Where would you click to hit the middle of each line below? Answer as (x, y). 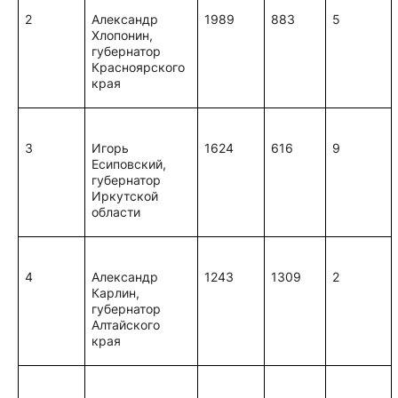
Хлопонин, (123, 35)
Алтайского (126, 325)
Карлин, (116, 293)
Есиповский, (129, 164)
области (116, 212)
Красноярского (139, 67)
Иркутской (125, 196)
